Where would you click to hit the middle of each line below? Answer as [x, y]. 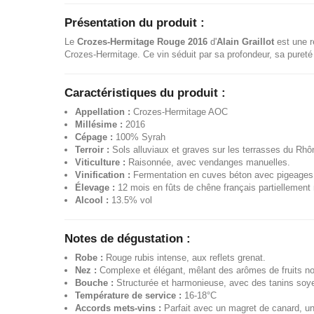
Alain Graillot [245, 42]
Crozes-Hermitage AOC [179, 112]
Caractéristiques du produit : [145, 93]
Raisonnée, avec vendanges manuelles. [208, 162]
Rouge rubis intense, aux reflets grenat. [184, 258]
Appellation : [103, 112]
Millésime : [99, 124]
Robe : [89, 258]
